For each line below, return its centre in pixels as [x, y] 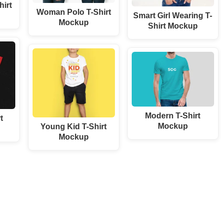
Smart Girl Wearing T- [173, 15]
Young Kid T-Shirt [74, 127]
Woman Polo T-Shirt [74, 12]
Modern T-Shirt [173, 116]
